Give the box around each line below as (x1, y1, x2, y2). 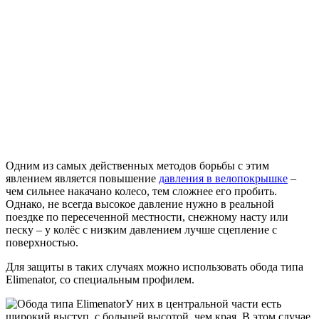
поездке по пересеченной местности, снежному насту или (6, 211, 288, 224)
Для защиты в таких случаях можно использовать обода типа (6, 261, 303, 273)
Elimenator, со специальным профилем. (6, 273, 194, 286)
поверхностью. (6, 236, 78, 249)
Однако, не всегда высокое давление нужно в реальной (6, 198, 274, 211)
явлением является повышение (6, 172, 159, 185)
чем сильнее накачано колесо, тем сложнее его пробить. (6, 185, 277, 198)
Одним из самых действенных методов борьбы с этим (6, 159, 269, 172)
